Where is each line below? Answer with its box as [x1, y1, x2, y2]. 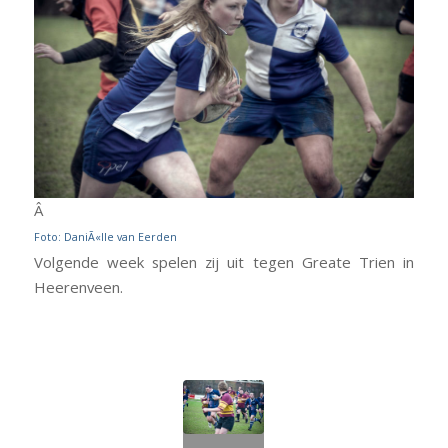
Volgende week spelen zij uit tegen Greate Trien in [33, 252, 415, 273]
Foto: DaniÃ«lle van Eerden [33, 230, 177, 245]
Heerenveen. [33, 277, 123, 298]
